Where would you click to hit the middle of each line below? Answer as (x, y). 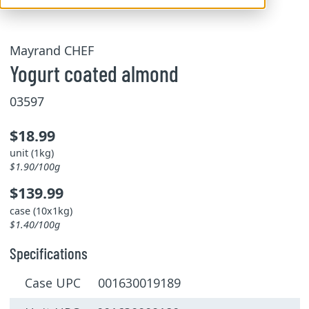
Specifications (48, 253)
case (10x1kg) (41, 210)
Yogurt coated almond (94, 73)
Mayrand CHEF (51, 50)
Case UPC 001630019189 (103, 283)
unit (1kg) (31, 153)
